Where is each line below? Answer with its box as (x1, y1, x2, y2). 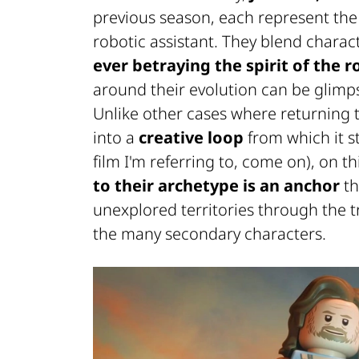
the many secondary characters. (93, 222, 326, 244)
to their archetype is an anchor (93, 174, 340, 196)
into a (93, 126, 139, 148)
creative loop (139, 126, 244, 148)
